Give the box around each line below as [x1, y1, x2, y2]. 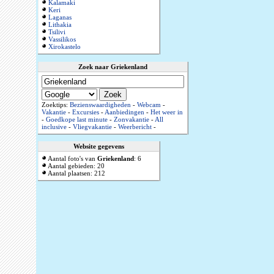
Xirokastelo [48, 43, 81, 51]
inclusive [41, 123, 67, 131]
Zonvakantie [113, 116, 149, 124]
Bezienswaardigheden [69, 101, 131, 109]
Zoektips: [41, 101, 70, 109]
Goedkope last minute [45, 116, 108, 124]
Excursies [72, 108, 99, 116]
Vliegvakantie [72, 123, 112, 131]
